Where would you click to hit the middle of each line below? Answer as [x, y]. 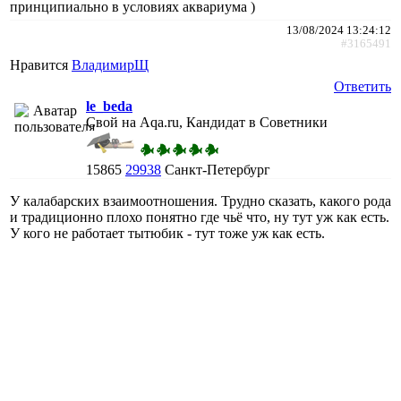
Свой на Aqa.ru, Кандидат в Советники [207, 122]
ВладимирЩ [110, 64]
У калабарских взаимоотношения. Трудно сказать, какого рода [200, 200]
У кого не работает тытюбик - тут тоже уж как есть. [167, 233]
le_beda [109, 106]
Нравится [41, 64]
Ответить [363, 86]
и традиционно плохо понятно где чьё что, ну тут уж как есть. [200, 217]
